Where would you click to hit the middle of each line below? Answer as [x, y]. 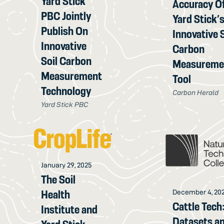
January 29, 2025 [67, 165]
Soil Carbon [66, 61]
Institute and [69, 209]
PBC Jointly [66, 16]
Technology [66, 91]
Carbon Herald [196, 93]
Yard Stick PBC [65, 105]
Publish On [65, 31]
